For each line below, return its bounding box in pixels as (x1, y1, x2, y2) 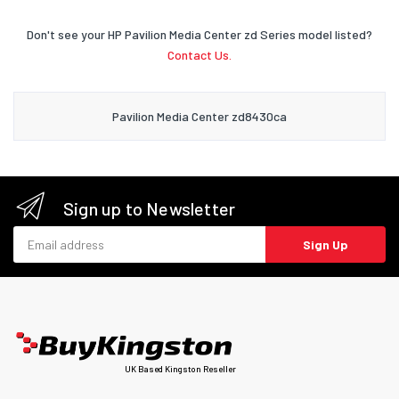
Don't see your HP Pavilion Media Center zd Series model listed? (27, 26, 372, 42)
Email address (12, 226, 90, 242)
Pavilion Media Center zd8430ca (112, 108, 287, 124)
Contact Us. (167, 46, 232, 62)
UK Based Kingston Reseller (125, 363, 236, 375)
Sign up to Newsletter (63, 197, 236, 219)
